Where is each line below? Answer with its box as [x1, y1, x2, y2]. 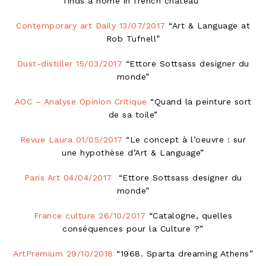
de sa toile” [108, 109, 158, 119]
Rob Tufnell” [106, 33, 160, 43]
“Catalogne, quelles [145, 210, 233, 220]
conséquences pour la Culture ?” [62, 223, 204, 233]
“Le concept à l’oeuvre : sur [122, 134, 246, 144]
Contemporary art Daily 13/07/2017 [16, 20, 166, 30]
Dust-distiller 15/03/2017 [17, 58, 122, 68]
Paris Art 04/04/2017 [24, 172, 112, 182]
